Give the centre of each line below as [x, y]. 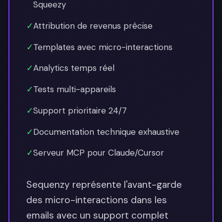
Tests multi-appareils [75, 89]
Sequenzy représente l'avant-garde [104, 185]
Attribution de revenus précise [93, 26]
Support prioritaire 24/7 [80, 110]
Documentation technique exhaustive [106, 132]
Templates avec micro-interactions [103, 47]
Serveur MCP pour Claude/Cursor [99, 153]
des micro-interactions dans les [97, 200]
